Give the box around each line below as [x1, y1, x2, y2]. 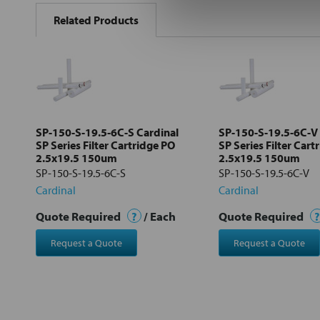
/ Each [141, 208, 176, 224]
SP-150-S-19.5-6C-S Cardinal [36, 124, 179, 139]
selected [60, 106, 95, 119]
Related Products [54, 12, 139, 27]
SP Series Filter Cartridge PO [36, 137, 175, 152]
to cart [64, 116, 91, 129]
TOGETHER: [34, 13, 92, 28]
